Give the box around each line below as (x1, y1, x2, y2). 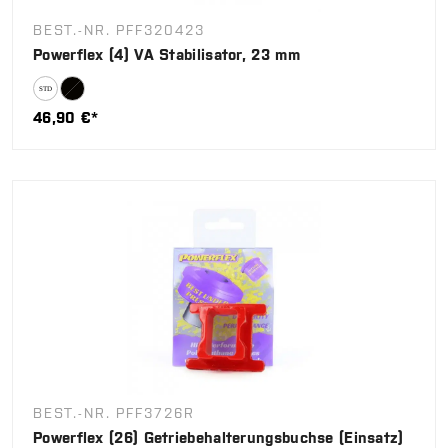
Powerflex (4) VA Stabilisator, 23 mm (33, 46, 300, 64)
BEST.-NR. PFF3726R (33, 405, 195, 422)
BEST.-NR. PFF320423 (33, 22, 206, 39)
